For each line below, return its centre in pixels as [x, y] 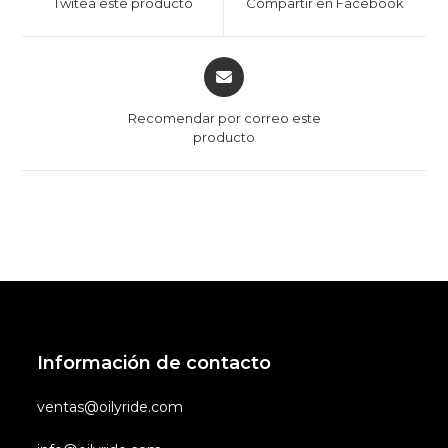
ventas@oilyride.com [110, 406]
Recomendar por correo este [224, 117]
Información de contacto [154, 362]
